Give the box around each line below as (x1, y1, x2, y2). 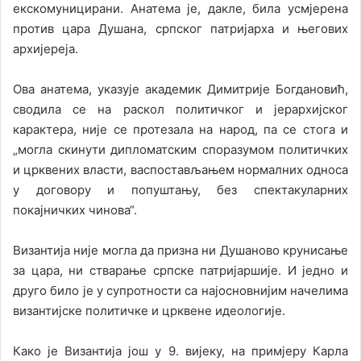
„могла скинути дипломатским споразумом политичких (13, 142, 348, 158)
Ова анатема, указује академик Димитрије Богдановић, (13, 81, 348, 98)
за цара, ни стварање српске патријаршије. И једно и (13, 263, 348, 279)
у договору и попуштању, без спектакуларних (13, 182, 348, 198)
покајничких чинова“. (13, 202, 137, 218)
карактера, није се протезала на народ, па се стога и (13, 122, 348, 138)
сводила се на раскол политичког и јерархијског (13, 102, 348, 118)
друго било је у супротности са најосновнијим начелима (13, 283, 348, 299)
